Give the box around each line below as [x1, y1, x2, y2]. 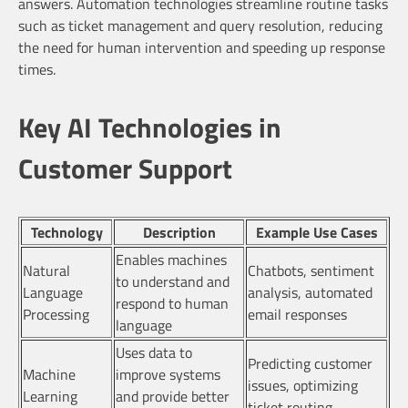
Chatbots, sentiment [248, 260, 374, 282]
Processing [23, 303, 89, 326]
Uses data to [116, 342, 192, 364]
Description [142, 221, 216, 244]
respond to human [116, 292, 229, 315]
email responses [248, 303, 347, 326]
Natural [23, 260, 70, 282]
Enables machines [116, 249, 227, 271]
